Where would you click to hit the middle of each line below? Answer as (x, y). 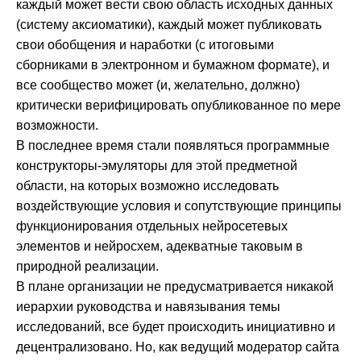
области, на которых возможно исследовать (147, 186)
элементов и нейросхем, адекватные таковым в (160, 247)
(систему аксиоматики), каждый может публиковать (169, 25)
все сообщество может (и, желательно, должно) (158, 85)
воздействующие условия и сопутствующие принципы (179, 206)
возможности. (57, 126)
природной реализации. (87, 267)
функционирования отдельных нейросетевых (152, 226)
